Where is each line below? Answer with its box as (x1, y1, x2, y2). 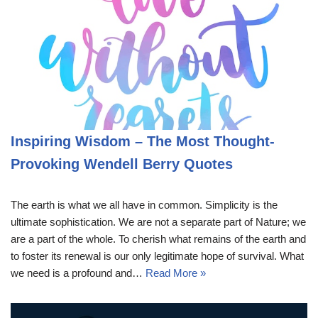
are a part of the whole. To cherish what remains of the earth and (11, 232, 306, 245)
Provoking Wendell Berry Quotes (11, 155, 233, 172)
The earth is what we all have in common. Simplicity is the (11, 198, 278, 211)
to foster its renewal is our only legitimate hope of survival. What (11, 249, 304, 262)
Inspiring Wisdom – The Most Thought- (11, 133, 275, 149)
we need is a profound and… (11, 266, 146, 279)
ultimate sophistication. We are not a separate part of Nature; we (11, 215, 306, 228)
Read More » (146, 266, 206, 279)
